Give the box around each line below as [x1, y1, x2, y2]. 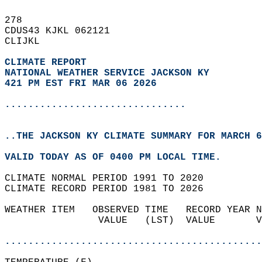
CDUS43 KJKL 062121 [5, 26, 122, 36]
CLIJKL [5, 36, 51, 47]
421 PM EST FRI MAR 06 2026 [5, 78, 157, 89]
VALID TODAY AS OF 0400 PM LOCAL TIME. [5, 152, 233, 163]
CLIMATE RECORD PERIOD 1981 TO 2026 [5, 184, 215, 194]
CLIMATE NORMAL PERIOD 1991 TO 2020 [5, 173, 215, 184]
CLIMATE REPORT [5, 57, 92, 68]
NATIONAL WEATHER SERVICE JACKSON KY [5, 68, 209, 78]
